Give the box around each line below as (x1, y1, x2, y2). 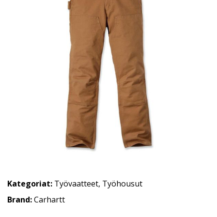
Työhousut (102, 178, 142, 189)
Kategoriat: (7, 178, 52, 189)
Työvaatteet (54, 178, 98, 189)
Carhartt (34, 194, 65, 205)
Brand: (7, 194, 34, 205)
